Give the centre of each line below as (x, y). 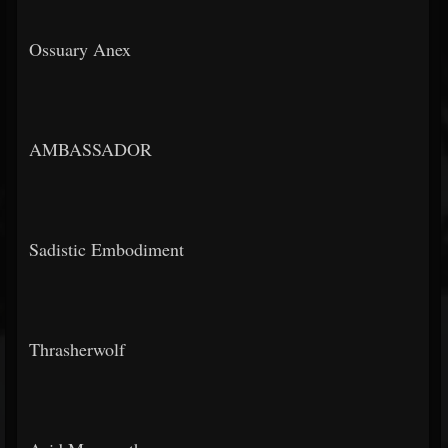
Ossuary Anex (80, 49)
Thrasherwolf (77, 349)
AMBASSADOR (90, 149)
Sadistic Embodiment (106, 249)
